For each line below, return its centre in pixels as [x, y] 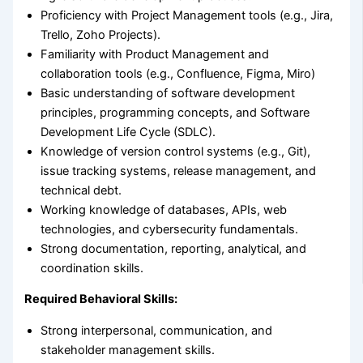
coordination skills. [92, 268]
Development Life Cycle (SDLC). [128, 132]
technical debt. [81, 190]
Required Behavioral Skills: [101, 299]
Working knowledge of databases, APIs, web [164, 209]
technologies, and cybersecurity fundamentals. [170, 229]
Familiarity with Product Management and [155, 54]
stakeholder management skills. [128, 350]
